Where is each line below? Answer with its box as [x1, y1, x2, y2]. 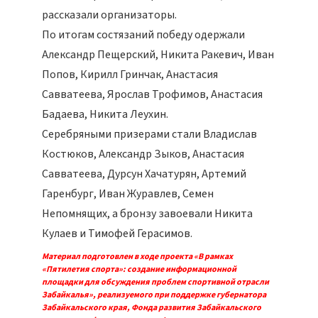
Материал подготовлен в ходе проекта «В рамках [42, 251, 233, 263]
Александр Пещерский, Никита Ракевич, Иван [42, 47, 274, 62]
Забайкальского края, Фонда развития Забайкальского [42, 302, 261, 314]
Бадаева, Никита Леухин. [42, 106, 168, 122]
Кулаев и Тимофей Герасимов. [42, 226, 192, 241]
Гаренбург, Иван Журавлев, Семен [42, 186, 214, 202]
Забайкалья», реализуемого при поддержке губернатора [42, 289, 266, 301]
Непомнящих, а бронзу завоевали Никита [42, 206, 253, 221]
